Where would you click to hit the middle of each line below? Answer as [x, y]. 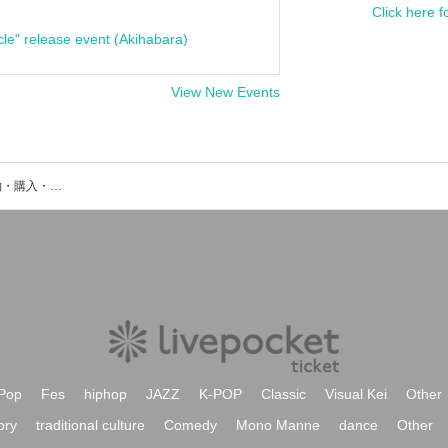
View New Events [225, 92]
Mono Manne [278, 425]
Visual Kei [356, 394]
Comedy [190, 425]
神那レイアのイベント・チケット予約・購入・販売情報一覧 [56, 186]
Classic [283, 394]
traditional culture [90, 425]
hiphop [105, 394]
